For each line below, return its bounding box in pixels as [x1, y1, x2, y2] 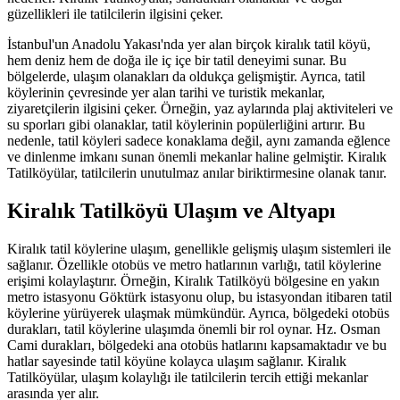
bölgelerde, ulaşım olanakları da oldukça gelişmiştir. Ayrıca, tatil [7, 69, 365, 84]
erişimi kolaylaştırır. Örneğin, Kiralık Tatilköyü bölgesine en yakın [7, 272, 379, 288]
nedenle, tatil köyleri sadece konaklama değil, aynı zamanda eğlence [7, 133, 390, 148]
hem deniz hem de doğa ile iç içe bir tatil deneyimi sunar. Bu [7, 53, 346, 68]
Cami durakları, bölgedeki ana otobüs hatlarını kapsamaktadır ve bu [7, 337, 387, 353]
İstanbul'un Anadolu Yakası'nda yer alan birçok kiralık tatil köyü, [7, 37, 371, 52]
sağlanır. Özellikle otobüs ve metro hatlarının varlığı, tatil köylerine [7, 256, 381, 272]
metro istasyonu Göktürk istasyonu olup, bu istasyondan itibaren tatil [7, 288, 392, 304]
